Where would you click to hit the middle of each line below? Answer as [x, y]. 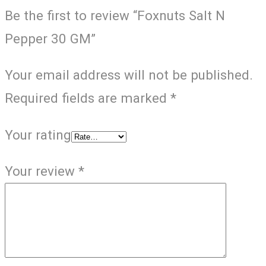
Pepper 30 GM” [50, 38]
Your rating [38, 134]
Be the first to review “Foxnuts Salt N [115, 15]
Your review [42, 171]
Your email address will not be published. [129, 75]
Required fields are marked [88, 98]
